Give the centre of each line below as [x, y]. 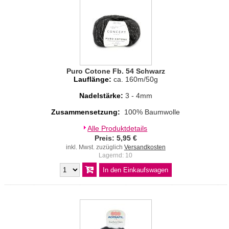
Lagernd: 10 [116, 155]
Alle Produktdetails [118, 128]
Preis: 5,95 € [116, 138]
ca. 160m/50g [135, 79]
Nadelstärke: [101, 95]
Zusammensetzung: [87, 112]
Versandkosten [145, 147]
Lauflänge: [93, 79]
